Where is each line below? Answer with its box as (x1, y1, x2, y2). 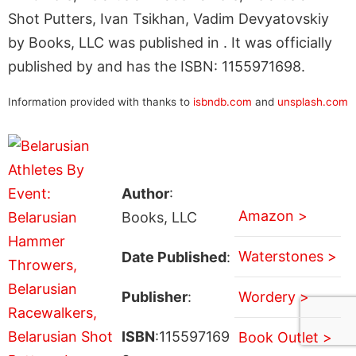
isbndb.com (193, 95, 252, 108)
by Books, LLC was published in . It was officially (8, 33, 332, 51)
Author (121, 185, 169, 202)
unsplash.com (277, 95, 348, 108)
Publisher (121, 288, 188, 305)
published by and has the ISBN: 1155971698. (8, 57, 305, 75)
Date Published (121, 249, 226, 265)
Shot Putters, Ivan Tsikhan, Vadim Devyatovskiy (8, 10, 329, 27)
